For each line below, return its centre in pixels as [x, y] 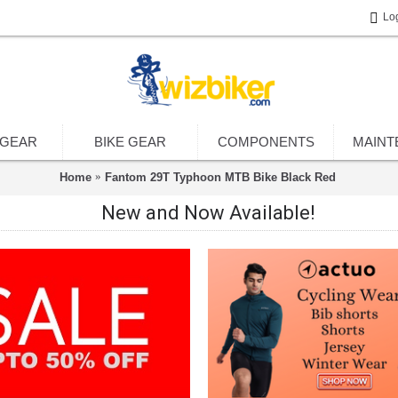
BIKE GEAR [130, 142]
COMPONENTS [266, 142]
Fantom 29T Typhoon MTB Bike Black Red [220, 177]
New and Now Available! [208, 213]
